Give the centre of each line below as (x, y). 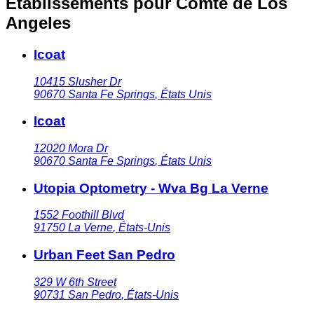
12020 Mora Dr (71, 149)
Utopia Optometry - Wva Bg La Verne (151, 188)
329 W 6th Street (75, 282)
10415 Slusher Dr (77, 81)
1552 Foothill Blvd (79, 215)
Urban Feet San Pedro (104, 255)
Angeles (38, 22)
